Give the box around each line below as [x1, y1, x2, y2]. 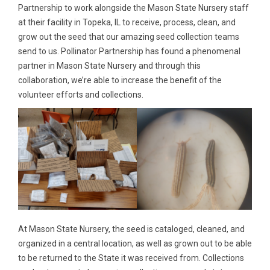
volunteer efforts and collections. [18, 90, 143, 99]
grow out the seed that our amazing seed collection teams [18, 32, 239, 42]
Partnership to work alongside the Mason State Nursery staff [18, 3, 249, 13]
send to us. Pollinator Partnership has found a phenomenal [18, 46, 240, 56]
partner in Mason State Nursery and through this [18, 61, 201, 71]
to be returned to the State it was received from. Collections [18, 253, 244, 263]
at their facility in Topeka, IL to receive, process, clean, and [18, 17, 236, 27]
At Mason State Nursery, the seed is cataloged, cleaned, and [18, 224, 245, 234]
